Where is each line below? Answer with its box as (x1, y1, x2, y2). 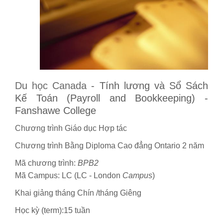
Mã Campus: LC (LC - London (15, 171, 122, 180)
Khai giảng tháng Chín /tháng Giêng (15, 188, 141, 197)
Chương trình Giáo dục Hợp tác (15, 123, 127, 132)
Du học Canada (15, 80, 87, 91)
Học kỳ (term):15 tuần (15, 206, 90, 215)
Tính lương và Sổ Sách (99, 80, 208, 91)
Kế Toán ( (15, 92, 71, 104)
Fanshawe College (15, 105, 96, 116)
